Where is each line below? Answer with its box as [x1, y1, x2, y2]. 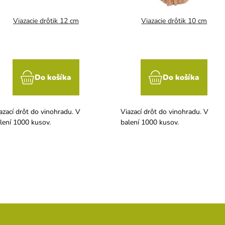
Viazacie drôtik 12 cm [13, 16, 79, 26]
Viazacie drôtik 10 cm [141, 16, 207, 26]
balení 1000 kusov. [121, 117, 179, 127]
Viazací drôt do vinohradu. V [121, 106, 208, 117]
